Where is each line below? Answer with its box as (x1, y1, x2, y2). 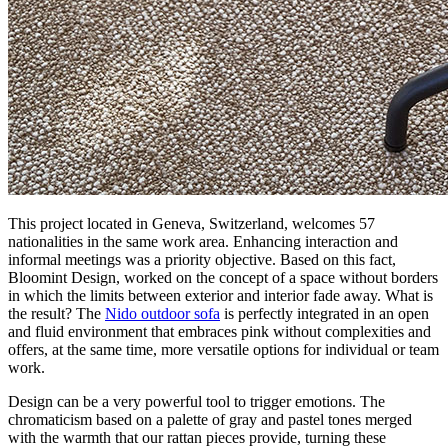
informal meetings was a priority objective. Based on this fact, (8, 250, 396, 268)
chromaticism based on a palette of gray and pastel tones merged (8, 410, 412, 428)
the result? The (8, 304, 105, 322)
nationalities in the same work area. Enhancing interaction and (8, 232, 398, 250)
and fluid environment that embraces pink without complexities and (8, 322, 431, 340)
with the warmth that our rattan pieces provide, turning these (8, 428, 386, 446)
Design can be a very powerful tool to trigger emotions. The (8, 392, 385, 410)
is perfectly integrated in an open (220, 304, 429, 322)
